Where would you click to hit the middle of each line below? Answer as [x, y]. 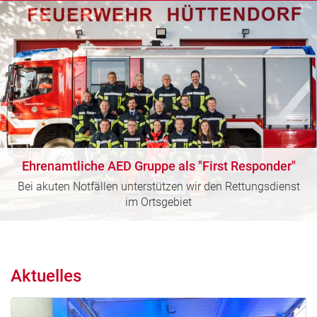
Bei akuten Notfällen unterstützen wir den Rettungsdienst [158, 186]
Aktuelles [46, 276]
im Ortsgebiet [158, 202]
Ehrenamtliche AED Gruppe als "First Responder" [158, 166]
